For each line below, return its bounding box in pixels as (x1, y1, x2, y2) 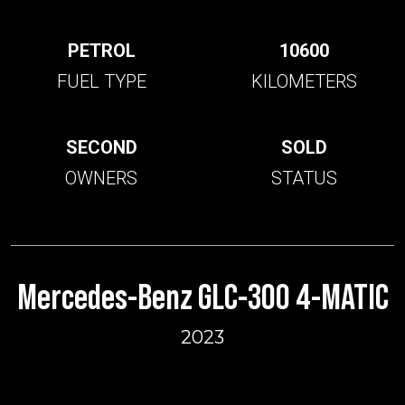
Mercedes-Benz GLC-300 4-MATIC (16, 277, 389, 316)
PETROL (67, 40, 136, 61)
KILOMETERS (250, 71, 357, 92)
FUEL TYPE (56, 71, 146, 92)
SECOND (65, 137, 137, 158)
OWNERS (65, 167, 137, 189)
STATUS (270, 167, 337, 189)
